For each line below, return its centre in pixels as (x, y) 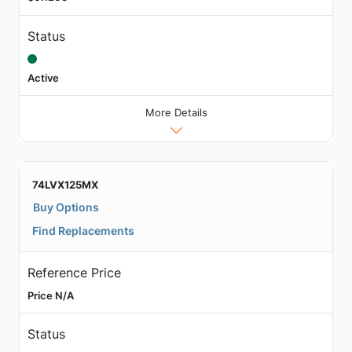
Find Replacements (83, 231)
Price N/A (50, 295)
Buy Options (66, 207)
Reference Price (74, 272)
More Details (176, 113)
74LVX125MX (65, 185)
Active (43, 77)
